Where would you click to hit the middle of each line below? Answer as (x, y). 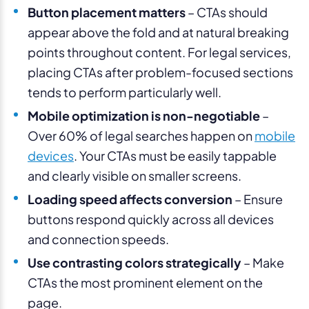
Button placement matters (108, 12)
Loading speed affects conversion (130, 199)
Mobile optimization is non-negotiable (144, 115)
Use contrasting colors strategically (134, 262)
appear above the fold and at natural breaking (158, 32)
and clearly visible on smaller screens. (136, 175)
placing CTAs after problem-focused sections (160, 72)
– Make (263, 262)
